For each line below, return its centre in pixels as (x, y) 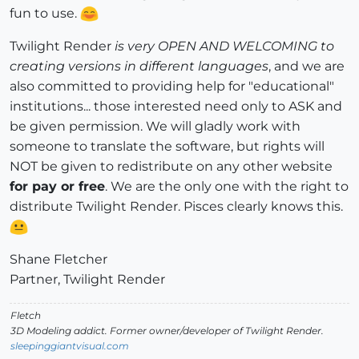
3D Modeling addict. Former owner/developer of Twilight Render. (167, 330)
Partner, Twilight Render (87, 279)
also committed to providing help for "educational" (172, 86)
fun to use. (45, 13)
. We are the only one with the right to (227, 186)
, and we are (307, 66)
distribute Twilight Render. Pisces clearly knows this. (176, 206)
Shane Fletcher (58, 259)
